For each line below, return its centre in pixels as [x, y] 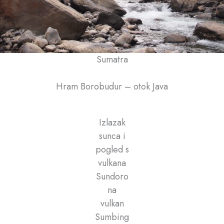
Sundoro [112, 176]
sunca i [112, 136]
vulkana [112, 163]
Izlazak [112, 122]
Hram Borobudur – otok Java [112, 86]
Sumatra [112, 59]
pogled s [112, 149]
